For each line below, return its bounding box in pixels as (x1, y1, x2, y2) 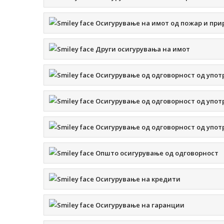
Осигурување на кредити (94, 174, 180, 183)
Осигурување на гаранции (94, 200, 184, 209)
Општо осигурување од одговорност (94, 148, 218, 157)
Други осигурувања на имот (94, 44, 190, 53)
